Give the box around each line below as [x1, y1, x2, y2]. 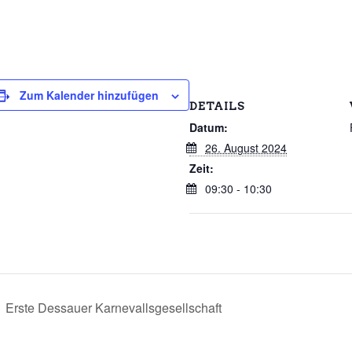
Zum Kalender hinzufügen [20, 86, 159, 103]
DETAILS [189, 99, 245, 112]
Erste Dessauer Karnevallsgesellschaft [2, 298, 222, 317]
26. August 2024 [205, 139, 287, 156]
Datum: [189, 119, 228, 135]
